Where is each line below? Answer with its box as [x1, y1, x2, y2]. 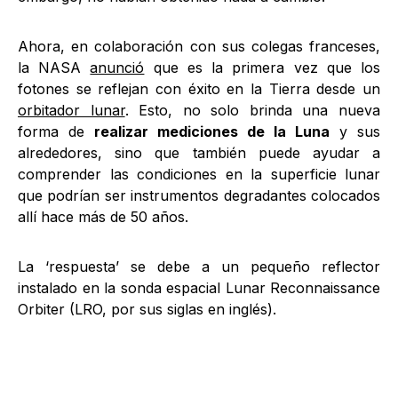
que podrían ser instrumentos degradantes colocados [18, 187, 380, 204]
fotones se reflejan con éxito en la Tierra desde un [18, 80, 380, 98]
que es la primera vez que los [144, 59, 381, 76]
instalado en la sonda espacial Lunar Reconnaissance [18, 279, 380, 297]
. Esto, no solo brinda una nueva [124, 101, 381, 119]
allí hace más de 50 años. [18, 208, 188, 226]
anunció [90, 59, 145, 76]
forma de [18, 123, 94, 140]
